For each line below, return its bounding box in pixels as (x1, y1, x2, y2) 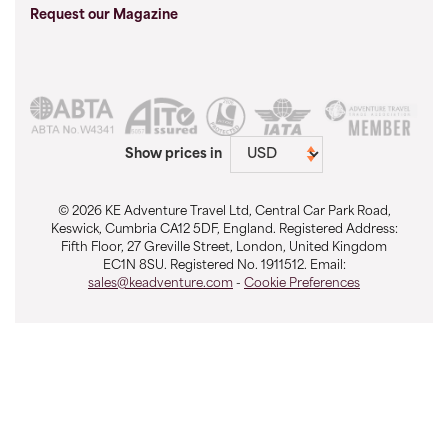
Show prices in (125, 148, 222, 162)
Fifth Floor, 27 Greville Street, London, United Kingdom (61, 242, 387, 255)
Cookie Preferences (244, 278, 360, 291)
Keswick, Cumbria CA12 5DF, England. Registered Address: (50, 224, 398, 237)
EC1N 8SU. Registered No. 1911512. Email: (102, 260, 346, 273)
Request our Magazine (30, 9, 178, 23)
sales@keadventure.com (88, 278, 233, 291)
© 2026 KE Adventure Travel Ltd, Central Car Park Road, (57, 206, 391, 219)
